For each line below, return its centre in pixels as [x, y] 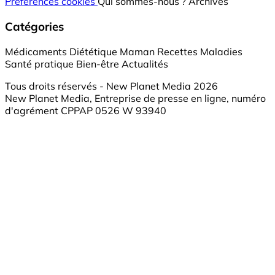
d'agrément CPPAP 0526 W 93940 [86, 110]
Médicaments [36, 51]
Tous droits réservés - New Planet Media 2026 [111, 86]
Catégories [34, 26]
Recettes [177, 51]
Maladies [221, 51]
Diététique [93, 51]
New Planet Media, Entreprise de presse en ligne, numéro [135, 98]
